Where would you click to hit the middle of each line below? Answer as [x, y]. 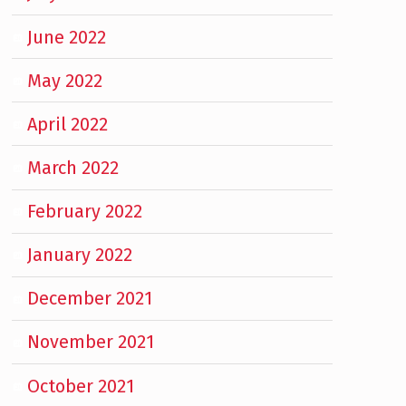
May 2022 [65, 80]
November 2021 [91, 342]
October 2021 [81, 386]
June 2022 [67, 37]
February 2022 [85, 212]
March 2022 [73, 167]
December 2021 [90, 299]
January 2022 [80, 255]
